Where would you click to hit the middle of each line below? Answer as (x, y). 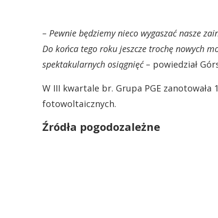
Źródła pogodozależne (101, 127)
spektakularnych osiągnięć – (96, 64)
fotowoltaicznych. (79, 104)
